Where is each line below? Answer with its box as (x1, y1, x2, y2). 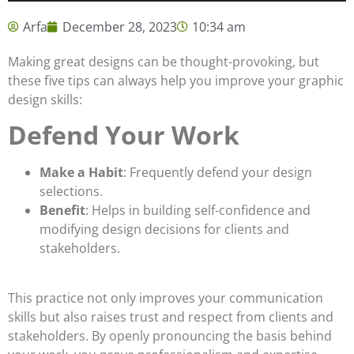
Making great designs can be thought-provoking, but (8, 52, 319, 70)
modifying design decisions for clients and (40, 220, 289, 239)
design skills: (8, 90, 82, 108)
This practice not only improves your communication (8, 288, 323, 307)
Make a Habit (40, 164, 123, 182)
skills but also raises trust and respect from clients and (8, 307, 333, 326)
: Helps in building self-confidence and (85, 201, 311, 220)
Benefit (40, 201, 85, 220)
